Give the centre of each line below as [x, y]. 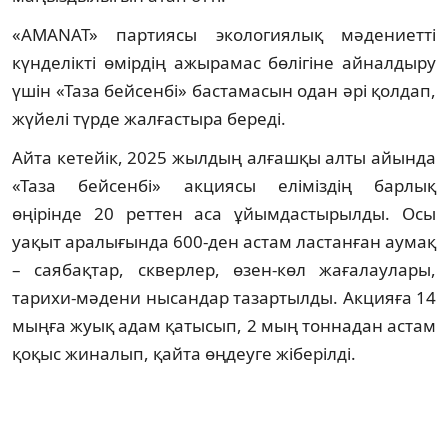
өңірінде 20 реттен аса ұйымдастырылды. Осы [224, 213]
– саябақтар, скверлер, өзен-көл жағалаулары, [224, 269]
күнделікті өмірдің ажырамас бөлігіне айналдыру [224, 62]
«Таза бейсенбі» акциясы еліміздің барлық [224, 185]
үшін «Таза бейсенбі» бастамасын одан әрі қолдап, [224, 90]
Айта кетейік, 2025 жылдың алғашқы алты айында [224, 157]
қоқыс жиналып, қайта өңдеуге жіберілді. [184, 353]
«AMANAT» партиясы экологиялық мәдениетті [224, 34]
